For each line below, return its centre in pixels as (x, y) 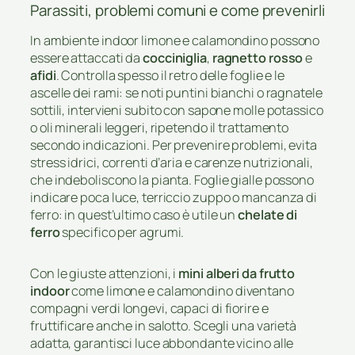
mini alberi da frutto (237, 273)
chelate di (268, 214)
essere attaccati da (86, 57)
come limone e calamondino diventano (181, 290)
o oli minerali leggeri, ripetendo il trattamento (160, 127)
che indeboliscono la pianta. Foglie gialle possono (172, 179)
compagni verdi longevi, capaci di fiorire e (149, 308)
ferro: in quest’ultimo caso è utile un (134, 214)
